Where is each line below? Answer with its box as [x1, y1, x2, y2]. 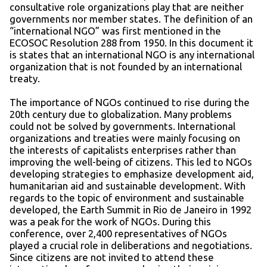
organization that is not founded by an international [10, 61, 242, 73]
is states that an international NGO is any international [10, 49, 254, 61]
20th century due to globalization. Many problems [10, 108, 232, 120]
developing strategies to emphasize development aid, [10, 168, 254, 180]
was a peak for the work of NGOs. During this [10, 216, 211, 228]
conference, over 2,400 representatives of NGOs [10, 228, 227, 240]
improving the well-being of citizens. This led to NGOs [10, 156, 252, 168]
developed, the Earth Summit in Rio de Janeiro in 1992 [10, 204, 252, 216]
